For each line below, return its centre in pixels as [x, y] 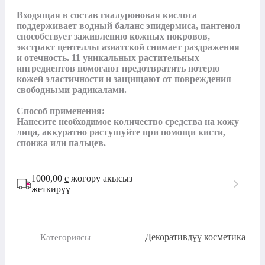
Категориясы [65, 237]
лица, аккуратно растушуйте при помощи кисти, [121, 132]
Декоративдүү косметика [195, 237]
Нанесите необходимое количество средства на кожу [128, 122]
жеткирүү [51, 189]
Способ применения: [61, 111]
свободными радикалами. [72, 90]
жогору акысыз [101, 179]
